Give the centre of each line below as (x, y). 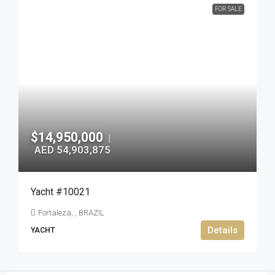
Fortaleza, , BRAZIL (71, 213)
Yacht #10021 (60, 192)
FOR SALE (228, 9)
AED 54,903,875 (72, 150)
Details (223, 230)
